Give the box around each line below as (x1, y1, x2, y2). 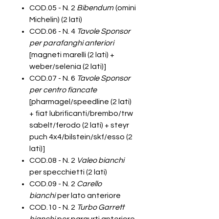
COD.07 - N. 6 (29, 74, 77, 82)
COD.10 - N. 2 (29, 203, 77, 211)
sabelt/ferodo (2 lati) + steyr (29, 121, 129, 129)
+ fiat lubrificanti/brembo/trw (29, 109, 133, 117)
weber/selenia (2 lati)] (29, 63, 106, 70)
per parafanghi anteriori (29, 39, 114, 47)
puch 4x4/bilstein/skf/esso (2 (29, 133, 132, 141)
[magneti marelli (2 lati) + (29, 51, 114, 59)
